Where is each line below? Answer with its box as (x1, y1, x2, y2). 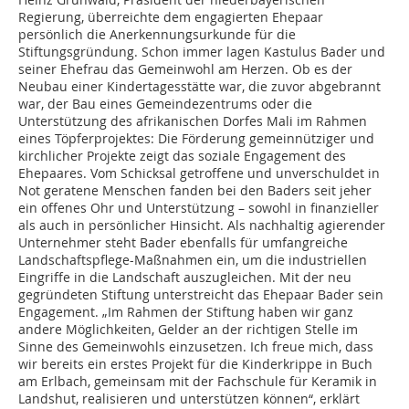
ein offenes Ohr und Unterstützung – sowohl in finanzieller (18, 199, 379, 217)
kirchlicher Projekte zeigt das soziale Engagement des (18, 147, 346, 165)
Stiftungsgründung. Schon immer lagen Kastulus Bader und (18, 43, 385, 61)
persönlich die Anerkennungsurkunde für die (18, 26, 296, 44)
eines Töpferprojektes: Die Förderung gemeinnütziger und (18, 130, 374, 148)
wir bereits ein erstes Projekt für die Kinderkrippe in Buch (18, 355, 372, 373)
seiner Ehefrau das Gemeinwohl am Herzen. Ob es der (18, 60, 352, 79)
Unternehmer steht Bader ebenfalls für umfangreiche (18, 234, 348, 252)
